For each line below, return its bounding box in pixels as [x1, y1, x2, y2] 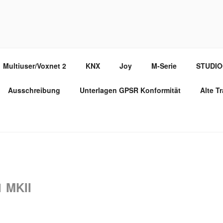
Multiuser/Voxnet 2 [2, 60, 66, 71]
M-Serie [151, 60, 177, 71]
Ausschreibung [7, 85, 60, 95]
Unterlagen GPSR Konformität [79, 85, 181, 95]
